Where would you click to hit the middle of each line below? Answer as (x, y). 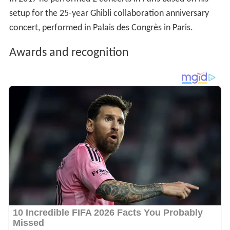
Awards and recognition (69, 53)
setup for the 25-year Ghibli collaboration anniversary (109, 14)
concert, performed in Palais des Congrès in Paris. (101, 28)
